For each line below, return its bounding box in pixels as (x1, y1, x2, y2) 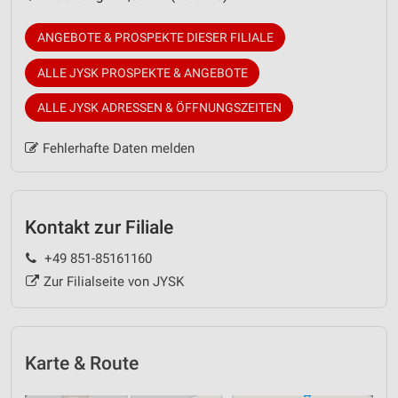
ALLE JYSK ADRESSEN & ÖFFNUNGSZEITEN (36, 100, 282, 115)
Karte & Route (25, 352, 139, 374)
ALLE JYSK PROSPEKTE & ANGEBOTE (36, 65, 248, 80)
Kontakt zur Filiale (25, 217, 173, 239)
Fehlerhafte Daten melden (42, 140, 195, 157)
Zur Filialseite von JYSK (43, 273, 184, 290)
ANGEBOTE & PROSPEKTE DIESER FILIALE (36, 30, 274, 45)
